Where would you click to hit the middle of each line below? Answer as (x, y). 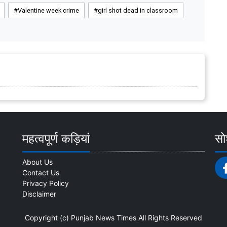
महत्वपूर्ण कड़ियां (56, 139)
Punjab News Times (104, 217)
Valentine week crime (48, 10)
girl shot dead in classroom (138, 10)
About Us (37, 162)
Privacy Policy (46, 183)
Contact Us (41, 172)
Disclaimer (39, 194)
